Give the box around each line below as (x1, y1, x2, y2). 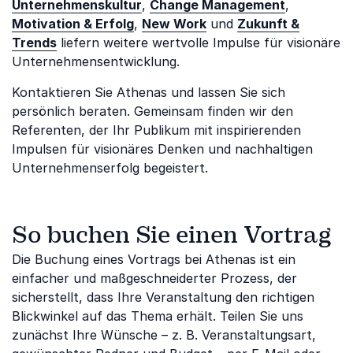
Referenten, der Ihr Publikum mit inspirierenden (12, 122, 301, 138)
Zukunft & (237, 16, 299, 32)
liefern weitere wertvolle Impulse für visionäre (57, 35, 340, 50)
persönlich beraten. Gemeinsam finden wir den (12, 103, 293, 119)
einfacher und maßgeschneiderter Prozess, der (12, 270, 297, 286)
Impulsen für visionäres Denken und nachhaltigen (12, 141, 313, 157)
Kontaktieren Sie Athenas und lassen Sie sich (12, 84, 285, 100)
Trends (12, 35, 57, 50)
